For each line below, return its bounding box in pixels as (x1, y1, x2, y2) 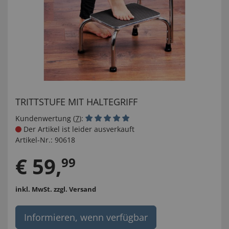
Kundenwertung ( (15, 113, 75, 123)
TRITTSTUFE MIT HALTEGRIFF (15, 96, 138, 108)
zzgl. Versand (54, 185, 96, 194)
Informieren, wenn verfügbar (24, 211, 148, 224)
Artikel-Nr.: (15, 135, 53, 145)
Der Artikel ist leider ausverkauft (21, 124, 134, 134)
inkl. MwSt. (15, 185, 54, 194)
